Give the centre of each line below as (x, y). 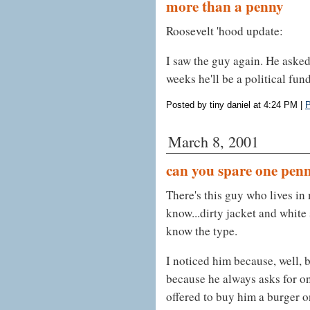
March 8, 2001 (213, 142)
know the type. (202, 231)
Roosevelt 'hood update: (225, 31)
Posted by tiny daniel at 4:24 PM (232, 105)
